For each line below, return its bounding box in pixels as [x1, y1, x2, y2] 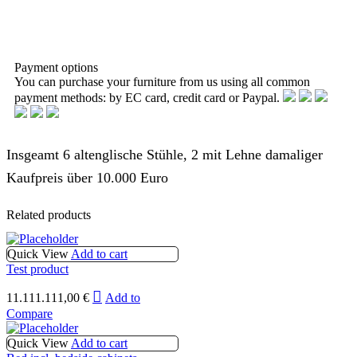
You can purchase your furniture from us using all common [14, 75, 310, 89]
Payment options [14, 61, 98, 75]
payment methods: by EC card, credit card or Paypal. [14, 91, 283, 105]
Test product [6, 261, 69, 276]
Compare [6, 306, 53, 320]
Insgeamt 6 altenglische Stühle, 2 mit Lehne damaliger [6, 147, 323, 163]
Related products [6, 208, 91, 222]
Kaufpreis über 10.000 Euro [6, 170, 168, 186]
